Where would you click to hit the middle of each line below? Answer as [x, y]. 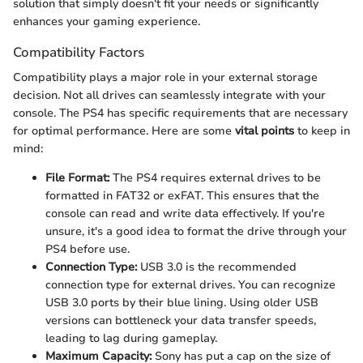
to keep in [322, 131]
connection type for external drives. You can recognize [190, 285]
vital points [265, 131]
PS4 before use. [88, 250]
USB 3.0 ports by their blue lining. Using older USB [182, 303]
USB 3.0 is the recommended [217, 267]
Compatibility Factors [79, 53]
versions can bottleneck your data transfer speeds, [181, 321]
